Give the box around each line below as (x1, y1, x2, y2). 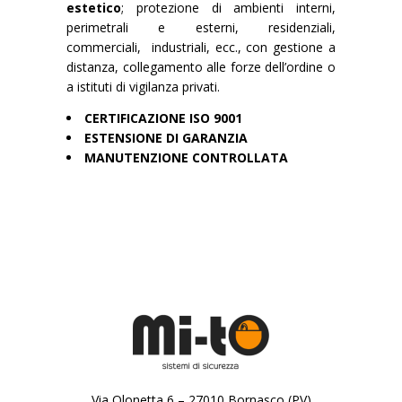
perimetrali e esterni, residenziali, (66, 19, 336, 37)
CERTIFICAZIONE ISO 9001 (84, 109, 242, 127)
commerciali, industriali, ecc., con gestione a (66, 39, 336, 57)
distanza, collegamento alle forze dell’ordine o (66, 58, 336, 76)
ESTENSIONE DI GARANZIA (84, 129, 248, 147)
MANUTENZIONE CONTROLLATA (84, 149, 288, 167)
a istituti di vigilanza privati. (66, 78, 220, 96)
